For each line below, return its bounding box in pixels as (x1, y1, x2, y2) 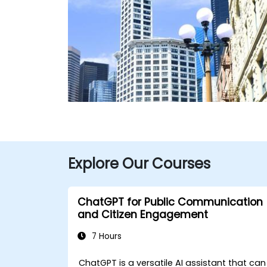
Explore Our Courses (68, 153, 210, 173)
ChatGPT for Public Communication (77, 194, 263, 209)
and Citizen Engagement (77, 207, 208, 222)
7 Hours (89, 230, 122, 242)
